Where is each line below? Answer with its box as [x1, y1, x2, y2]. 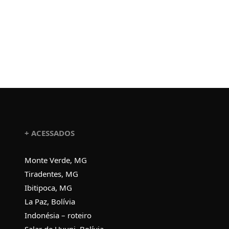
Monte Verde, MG [24, 154, 87, 165]
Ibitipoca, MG [24, 182, 72, 193]
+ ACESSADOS [24, 127, 75, 138]
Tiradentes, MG [24, 168, 78, 179]
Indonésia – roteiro [24, 210, 91, 220]
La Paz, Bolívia [24, 196, 75, 207]
